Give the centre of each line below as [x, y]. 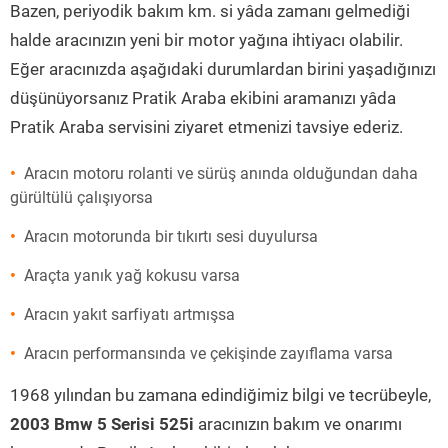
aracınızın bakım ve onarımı [298, 424]
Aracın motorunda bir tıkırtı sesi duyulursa [171, 236]
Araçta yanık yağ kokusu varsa [132, 275]
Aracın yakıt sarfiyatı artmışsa [129, 314]
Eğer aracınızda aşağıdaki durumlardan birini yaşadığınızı [223, 69]
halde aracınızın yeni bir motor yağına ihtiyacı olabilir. [206, 40]
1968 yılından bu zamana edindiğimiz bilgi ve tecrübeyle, [220, 395]
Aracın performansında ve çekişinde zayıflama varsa [208, 353]
